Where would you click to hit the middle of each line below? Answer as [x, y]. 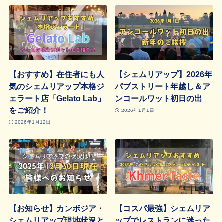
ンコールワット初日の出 [159, 98]
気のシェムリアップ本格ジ [56, 86]
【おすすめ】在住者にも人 [56, 75]
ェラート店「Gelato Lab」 [57, 98]
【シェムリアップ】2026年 [164, 75]
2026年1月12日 [33, 122]
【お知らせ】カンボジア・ [56, 208]
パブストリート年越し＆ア [163, 86]
